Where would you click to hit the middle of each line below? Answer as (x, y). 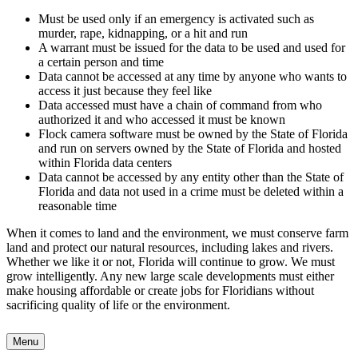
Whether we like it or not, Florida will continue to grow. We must (171, 261)
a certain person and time (101, 62)
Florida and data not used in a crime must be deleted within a (191, 191)
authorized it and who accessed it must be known (162, 119)
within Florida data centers (105, 162)
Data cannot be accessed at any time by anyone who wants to (193, 76)
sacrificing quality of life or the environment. (118, 304)
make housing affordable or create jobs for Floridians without (160, 290)
